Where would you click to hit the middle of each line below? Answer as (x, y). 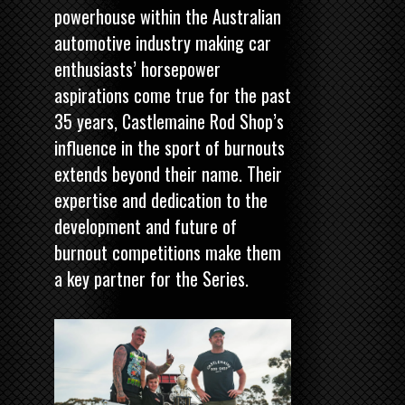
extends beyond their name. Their (168, 174)
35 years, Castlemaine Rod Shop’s (169, 122)
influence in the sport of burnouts (170, 148)
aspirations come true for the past (173, 95)
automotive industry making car (163, 43)
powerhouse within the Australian (168, 17)
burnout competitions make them (168, 253)
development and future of (146, 226)
